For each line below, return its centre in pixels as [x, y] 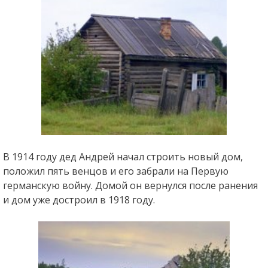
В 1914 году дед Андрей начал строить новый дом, [123, 156]
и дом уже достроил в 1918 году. [79, 200]
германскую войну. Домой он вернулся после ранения [130, 185]
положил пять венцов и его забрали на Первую [115, 171]
